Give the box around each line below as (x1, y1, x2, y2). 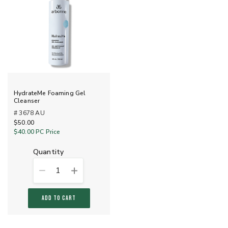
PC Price (34, 127, 61, 136)
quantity (39, 147, 64, 157)
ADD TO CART (41, 194, 76, 203)
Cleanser (14, 96, 40, 105)
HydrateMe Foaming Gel (14, 89, 86, 97)
